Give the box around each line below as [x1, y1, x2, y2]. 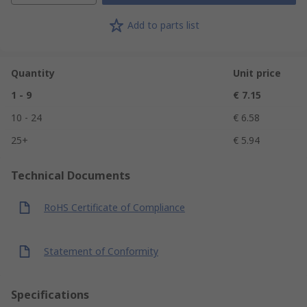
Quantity [11, 66, 55, 79]
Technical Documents [11, 167, 130, 183]
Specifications [11, 286, 89, 302]
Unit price [233, 66, 281, 79]
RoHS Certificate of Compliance [44, 201, 185, 214]
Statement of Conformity [44, 245, 158, 258]
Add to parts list [127, 19, 199, 32]
